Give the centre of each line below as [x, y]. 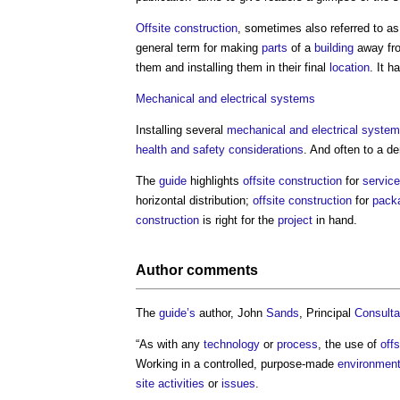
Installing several [181, 129]
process [297, 344]
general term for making [199, 47]
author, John [231, 312]
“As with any [170, 344]
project [295, 220]
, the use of [349, 344]
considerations [266, 149]
